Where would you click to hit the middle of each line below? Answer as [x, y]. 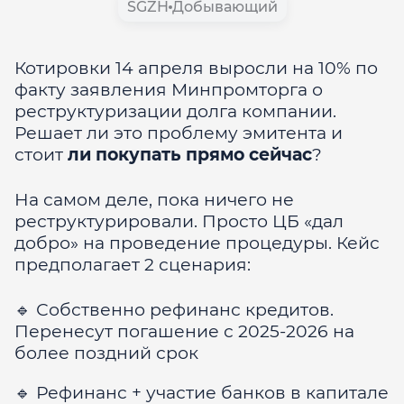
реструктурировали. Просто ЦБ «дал [179, 221]
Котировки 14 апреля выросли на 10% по [196, 68]
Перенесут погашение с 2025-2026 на [184, 331]
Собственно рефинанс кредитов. [185, 310]
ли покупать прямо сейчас [188, 155]
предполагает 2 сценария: [133, 265]
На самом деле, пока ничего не [154, 200]
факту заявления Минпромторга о [169, 90]
